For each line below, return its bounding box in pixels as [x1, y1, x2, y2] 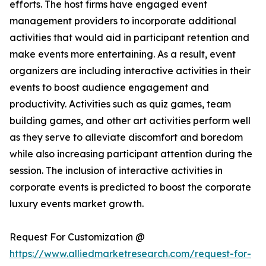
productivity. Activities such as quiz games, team [9, 98, 231, 110]
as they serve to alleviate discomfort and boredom [9, 131, 243, 144]
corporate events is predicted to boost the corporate [9, 181, 251, 194]
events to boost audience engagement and [9, 81, 209, 94]
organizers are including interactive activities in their [9, 65, 251, 77]
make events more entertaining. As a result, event [9, 48, 236, 61]
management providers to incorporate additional [9, 15, 236, 27]
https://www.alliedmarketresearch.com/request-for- [9, 248, 251, 260]
